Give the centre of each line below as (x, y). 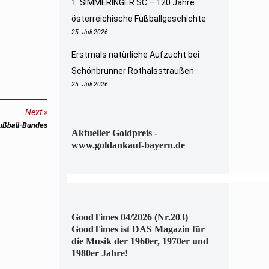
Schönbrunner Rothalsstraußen (132, 71)
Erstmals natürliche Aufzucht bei (135, 55)
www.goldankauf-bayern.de (128, 145)
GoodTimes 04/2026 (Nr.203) (129, 217)
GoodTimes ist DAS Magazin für (138, 229)
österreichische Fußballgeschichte (138, 18)
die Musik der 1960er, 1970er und (140, 241)
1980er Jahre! (99, 253)
